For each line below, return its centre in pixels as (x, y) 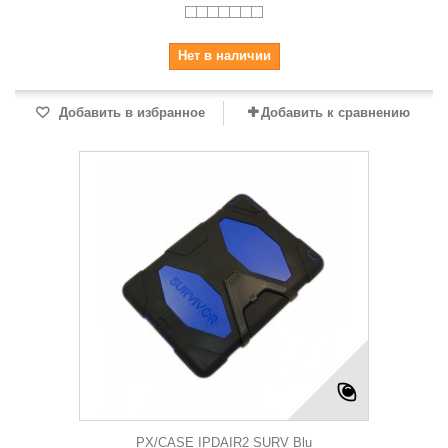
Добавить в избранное (130, 112)
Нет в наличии (224, 55)
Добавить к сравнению (335, 112)
